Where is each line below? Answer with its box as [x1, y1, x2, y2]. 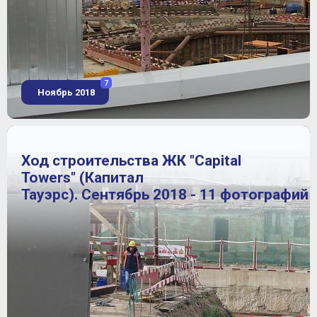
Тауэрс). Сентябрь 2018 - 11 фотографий [21, 186, 309, 204]
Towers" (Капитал [21, 169, 144, 187]
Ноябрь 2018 [35, 87, 95, 98]
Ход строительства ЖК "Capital [21, 152, 241, 170]
